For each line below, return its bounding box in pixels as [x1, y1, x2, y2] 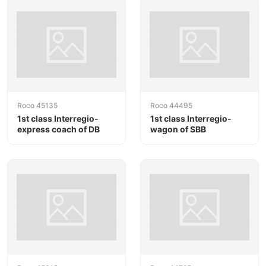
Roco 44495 [150, 100, 192, 110]
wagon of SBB [150, 123, 206, 134]
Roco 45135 [17, 100, 58, 110]
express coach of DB [17, 123, 100, 134]
